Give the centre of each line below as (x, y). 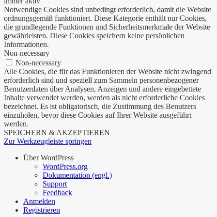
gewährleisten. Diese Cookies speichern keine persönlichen (94, 35)
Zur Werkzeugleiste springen (48, 141)
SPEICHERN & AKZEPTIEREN (57, 132)
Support (55, 184)
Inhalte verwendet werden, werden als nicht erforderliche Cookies (104, 97)
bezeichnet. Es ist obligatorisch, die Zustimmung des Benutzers (100, 106)
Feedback (57, 192)
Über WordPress (48, 157)
